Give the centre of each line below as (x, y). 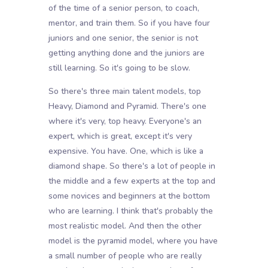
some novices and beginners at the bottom (129, 196)
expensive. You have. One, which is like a (126, 151)
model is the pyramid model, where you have (133, 241)
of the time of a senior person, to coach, (124, 8)
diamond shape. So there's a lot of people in (132, 166)
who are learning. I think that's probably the (130, 211)
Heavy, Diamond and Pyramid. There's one (127, 106)
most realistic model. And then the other (125, 226)
